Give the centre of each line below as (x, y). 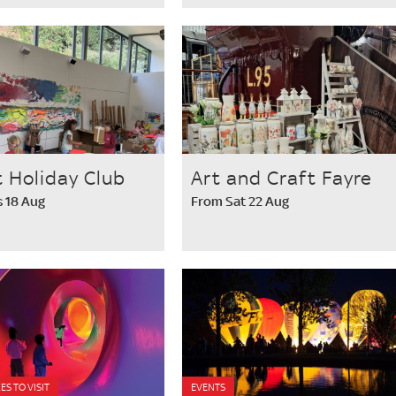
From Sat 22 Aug (240, 201)
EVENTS (208, 387)
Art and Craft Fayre (281, 178)
